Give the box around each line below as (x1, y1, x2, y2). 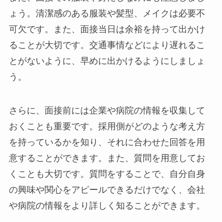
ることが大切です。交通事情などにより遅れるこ (8, 40, 205, 51)
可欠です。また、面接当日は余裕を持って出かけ (8, 24, 205, 35)
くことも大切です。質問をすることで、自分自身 (8, 168, 205, 179)
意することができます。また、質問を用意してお (8, 153, 205, 163)
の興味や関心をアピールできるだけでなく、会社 (8, 184, 205, 195)
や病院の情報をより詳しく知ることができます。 (8, 200, 205, 211)
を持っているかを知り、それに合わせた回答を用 (8, 137, 205, 147)
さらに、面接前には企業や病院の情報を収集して (8, 105, 205, 115)
